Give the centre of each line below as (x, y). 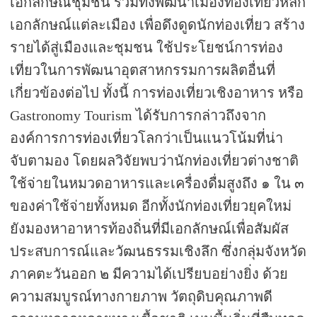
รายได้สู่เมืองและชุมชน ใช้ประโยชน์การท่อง (147, 48)
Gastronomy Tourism (73, 116)
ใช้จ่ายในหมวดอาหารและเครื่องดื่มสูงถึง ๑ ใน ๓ (157, 184)
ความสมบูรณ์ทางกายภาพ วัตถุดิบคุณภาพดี (142, 297)
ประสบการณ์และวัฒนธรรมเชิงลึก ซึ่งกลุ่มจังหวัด (158, 252)
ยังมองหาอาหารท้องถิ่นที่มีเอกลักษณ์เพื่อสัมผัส (150, 229)
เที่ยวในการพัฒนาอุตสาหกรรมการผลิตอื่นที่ (143, 70)
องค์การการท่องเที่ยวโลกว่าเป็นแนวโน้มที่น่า (147, 138)
